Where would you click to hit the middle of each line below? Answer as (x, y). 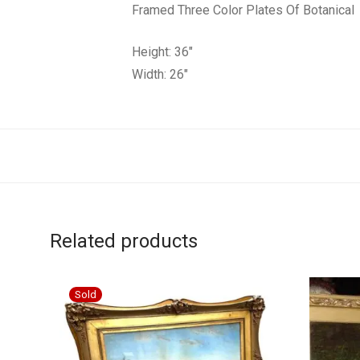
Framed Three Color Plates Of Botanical (243, 10)
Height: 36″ (164, 52)
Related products (124, 241)
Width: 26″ (162, 74)
